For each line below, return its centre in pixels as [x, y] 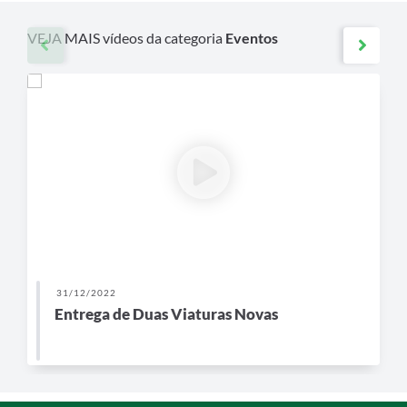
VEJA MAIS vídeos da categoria [126, 37]
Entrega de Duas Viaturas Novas [166, 313]
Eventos [252, 37]
